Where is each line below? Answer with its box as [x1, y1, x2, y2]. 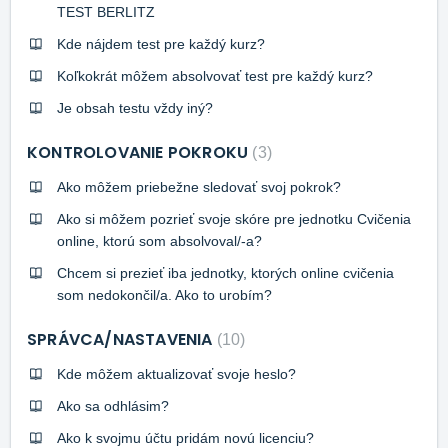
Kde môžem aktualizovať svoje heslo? [57, 365, 296, 382]
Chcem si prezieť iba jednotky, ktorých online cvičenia [57, 264, 394, 281]
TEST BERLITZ [57, 3, 155, 20]
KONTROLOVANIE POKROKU [27, 140, 253, 164]
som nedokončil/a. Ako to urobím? [57, 286, 272, 303]
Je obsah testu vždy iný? [57, 99, 213, 116]
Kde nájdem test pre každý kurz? [57, 35, 265, 52]
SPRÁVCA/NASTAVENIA [27, 327, 217, 351]
